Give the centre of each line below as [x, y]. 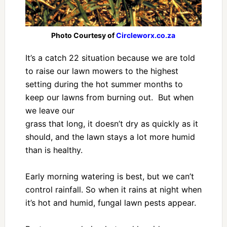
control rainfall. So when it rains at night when [113, 190]
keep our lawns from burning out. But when [109, 98]
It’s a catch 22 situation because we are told [110, 58]
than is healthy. [54, 150]
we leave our [50, 111]
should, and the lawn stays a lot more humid [110, 137]
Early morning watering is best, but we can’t [109, 177]
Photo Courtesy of [84, 35]
